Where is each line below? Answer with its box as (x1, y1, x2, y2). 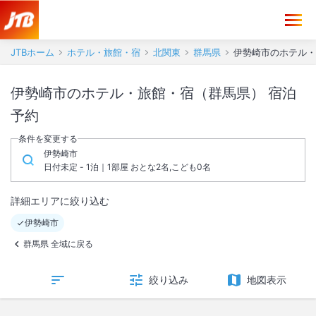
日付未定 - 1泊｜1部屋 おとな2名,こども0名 (44, 162, 211, 172)
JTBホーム (11, 47, 54, 58)
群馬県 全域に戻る (23, 238, 93, 249)
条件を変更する (18, 133, 78, 144)
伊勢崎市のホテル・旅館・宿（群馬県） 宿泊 (11, 85, 268, 102)
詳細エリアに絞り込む (11, 195, 109, 207)
